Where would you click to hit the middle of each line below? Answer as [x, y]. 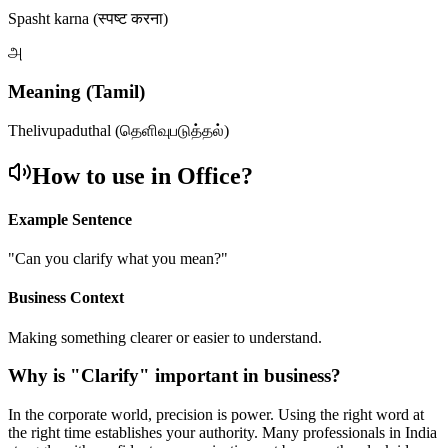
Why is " [44, 376]
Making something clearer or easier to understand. [165, 337]
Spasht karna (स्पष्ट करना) [88, 19]
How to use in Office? [142, 175]
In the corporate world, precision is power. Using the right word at [216, 415]
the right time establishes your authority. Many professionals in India [222, 433]
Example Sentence [70, 219]
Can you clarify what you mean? [118, 259]
